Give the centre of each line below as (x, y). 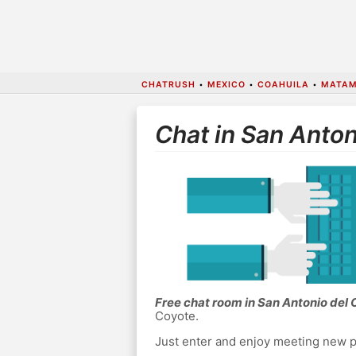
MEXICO (226, 84)
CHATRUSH (168, 84)
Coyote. (176, 316)
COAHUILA (283, 84)
